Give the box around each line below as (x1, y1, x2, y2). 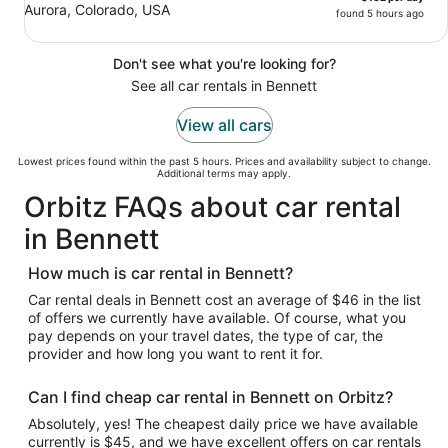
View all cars (176, 115, 272, 135)
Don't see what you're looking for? (112, 55, 336, 72)
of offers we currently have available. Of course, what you (28, 309, 406, 326)
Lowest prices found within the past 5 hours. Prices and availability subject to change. (17, 155, 431, 167)
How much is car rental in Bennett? (28, 263, 293, 283)
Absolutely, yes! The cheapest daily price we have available (28, 415, 418, 432)
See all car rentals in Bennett (131, 77, 317, 94)
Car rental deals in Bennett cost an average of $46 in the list (28, 291, 421, 308)
